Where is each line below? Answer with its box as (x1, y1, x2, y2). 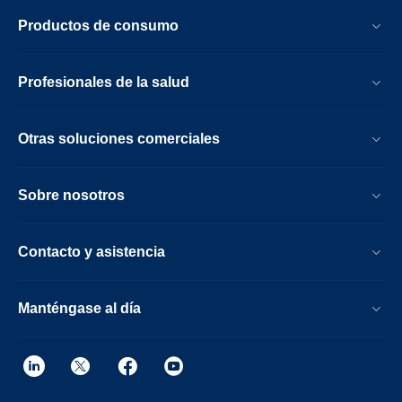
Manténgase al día (18, 301, 141, 316)
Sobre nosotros (18, 188, 125, 203)
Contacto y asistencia (18, 244, 165, 259)
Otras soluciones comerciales (18, 131, 220, 146)
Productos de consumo (18, 18, 179, 33)
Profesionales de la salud (18, 74, 189, 90)
